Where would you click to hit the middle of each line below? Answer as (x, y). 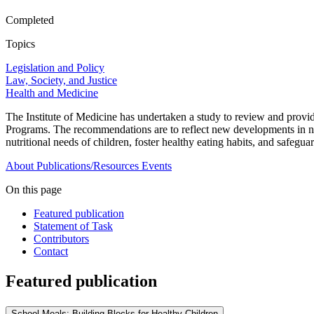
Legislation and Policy (55, 68)
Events (157, 166)
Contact (51, 252)
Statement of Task (73, 226)
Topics (20, 44)
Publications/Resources (88, 166)
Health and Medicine (52, 93)
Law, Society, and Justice (61, 81)
